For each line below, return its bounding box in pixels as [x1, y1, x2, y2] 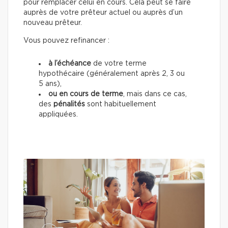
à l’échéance [48, 60, 91, 67]
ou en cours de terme [48, 91, 123, 98]
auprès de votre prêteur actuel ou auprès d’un [23, 9, 183, 16]
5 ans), [39, 80, 62, 88]
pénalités [53, 101, 85, 108]
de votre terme [91, 60, 147, 67]
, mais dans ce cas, [123, 91, 187, 98]
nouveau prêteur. [23, 19, 82, 26]
